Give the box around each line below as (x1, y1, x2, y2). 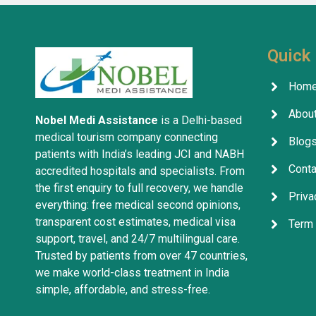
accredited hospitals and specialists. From (35, 164, 245, 178)
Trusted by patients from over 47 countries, (35, 248, 248, 262)
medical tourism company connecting (35, 130, 218, 144)
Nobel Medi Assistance (35, 113, 158, 127)
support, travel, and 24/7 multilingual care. (35, 231, 240, 245)
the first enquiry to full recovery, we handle (35, 181, 243, 195)
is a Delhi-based (158, 113, 242, 127)
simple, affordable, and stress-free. (35, 282, 210, 296)
